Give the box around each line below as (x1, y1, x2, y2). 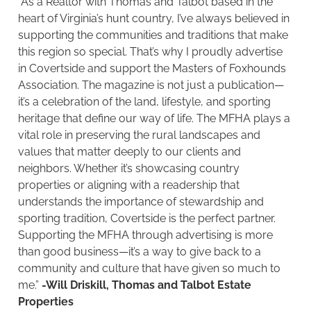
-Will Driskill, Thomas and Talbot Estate (42, 278, 251, 292)
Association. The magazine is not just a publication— (18, 78, 284, 92)
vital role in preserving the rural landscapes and (18, 128, 260, 142)
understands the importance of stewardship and (18, 195, 264, 209)
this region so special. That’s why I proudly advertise (18, 45, 283, 59)
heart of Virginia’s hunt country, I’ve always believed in (18, 12, 289, 26)
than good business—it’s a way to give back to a (18, 245, 261, 259)
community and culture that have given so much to (18, 262, 280, 276)
